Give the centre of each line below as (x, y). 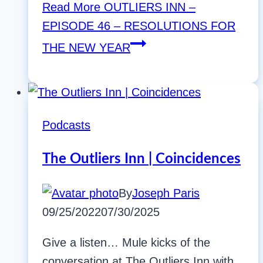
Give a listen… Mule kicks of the (126, 243)
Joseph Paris (166, 193)
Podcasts (66, 125)
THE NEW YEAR (86, 48)
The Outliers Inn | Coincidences (141, 159)
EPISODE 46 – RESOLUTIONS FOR (139, 26)
